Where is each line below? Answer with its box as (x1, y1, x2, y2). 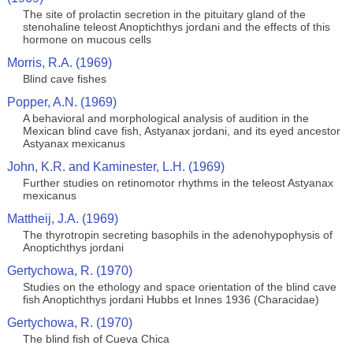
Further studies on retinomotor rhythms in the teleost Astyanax (22, 176, 333, 189)
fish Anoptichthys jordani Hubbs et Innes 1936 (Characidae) (22, 293, 319, 306)
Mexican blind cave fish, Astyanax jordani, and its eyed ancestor (22, 124, 340, 137)
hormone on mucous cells (22, 33, 151, 46)
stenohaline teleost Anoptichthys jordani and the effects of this (22, 20, 330, 33)
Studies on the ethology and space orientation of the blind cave (22, 281, 336, 293)
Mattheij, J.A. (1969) (6, 212, 118, 225)
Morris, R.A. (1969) (6, 56, 112, 69)
